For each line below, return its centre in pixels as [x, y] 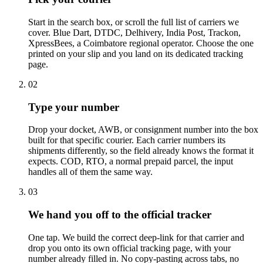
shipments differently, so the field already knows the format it [141, 151]
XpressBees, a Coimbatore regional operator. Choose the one [141, 43]
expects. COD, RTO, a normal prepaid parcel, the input [131, 161]
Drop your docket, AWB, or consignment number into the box [143, 130]
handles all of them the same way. [90, 172]
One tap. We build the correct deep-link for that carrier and [136, 237]
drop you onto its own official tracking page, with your [129, 248]
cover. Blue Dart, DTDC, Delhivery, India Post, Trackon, [134, 32]
